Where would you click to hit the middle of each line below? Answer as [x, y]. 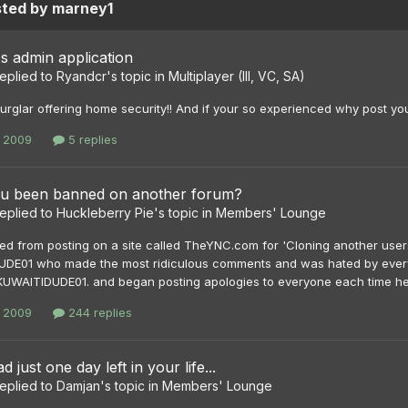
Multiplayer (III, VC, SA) [237, 76]
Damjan [78, 386]
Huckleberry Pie [105, 212]
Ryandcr [82, 76]
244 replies [98, 313]
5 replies [91, 139]
